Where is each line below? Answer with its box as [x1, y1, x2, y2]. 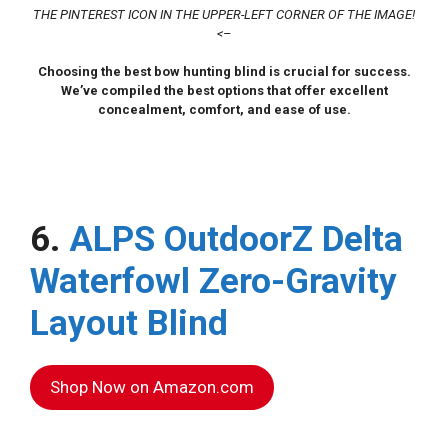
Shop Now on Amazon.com [50, 377, 254, 398]
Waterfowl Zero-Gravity [30, 261, 397, 303]
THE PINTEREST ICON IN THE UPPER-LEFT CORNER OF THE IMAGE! [33, 7, 415, 23]
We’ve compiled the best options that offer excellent [60, 83, 388, 99]
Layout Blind [30, 303, 228, 345]
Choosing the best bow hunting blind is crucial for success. [37, 64, 411, 80]
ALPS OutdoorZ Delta [69, 219, 403, 261]
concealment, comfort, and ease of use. [97, 102, 351, 118]
